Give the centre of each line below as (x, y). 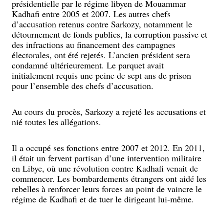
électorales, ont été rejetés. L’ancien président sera (101, 55)
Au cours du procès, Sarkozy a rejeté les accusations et (109, 111)
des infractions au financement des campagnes (94, 44)
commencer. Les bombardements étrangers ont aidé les (109, 178)
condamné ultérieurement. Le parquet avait (88, 65)
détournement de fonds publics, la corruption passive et (109, 34)
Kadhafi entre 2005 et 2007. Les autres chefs (91, 14)
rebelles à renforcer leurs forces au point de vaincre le (107, 189)
